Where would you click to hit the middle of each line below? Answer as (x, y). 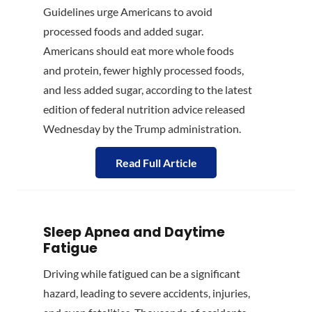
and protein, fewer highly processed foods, (143, 70)
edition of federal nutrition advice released (144, 109)
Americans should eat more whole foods (139, 51)
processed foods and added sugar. (123, 31)
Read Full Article (156, 162)
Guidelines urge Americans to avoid (128, 12)
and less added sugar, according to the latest (148, 90)
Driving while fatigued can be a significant (142, 273)
